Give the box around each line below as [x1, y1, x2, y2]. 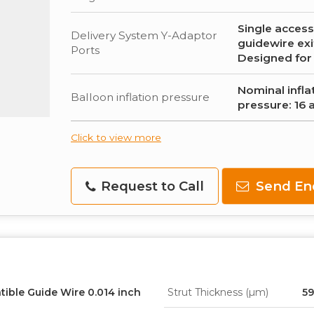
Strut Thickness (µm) [168, 285, 268, 299]
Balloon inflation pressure [71, 90, 210, 104]
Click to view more [71, 131, 161, 143]
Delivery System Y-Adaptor [71, 28, 217, 42]
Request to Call [97, 177, 204, 194]
